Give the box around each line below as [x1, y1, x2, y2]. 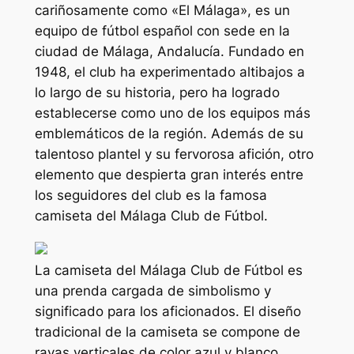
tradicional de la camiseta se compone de [34, 323, 300, 340]
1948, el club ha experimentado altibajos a [34, 64, 305, 81]
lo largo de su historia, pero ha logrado [34, 85, 280, 101]
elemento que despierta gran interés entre [34, 167, 303, 183]
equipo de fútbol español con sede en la [34, 23, 290, 40]
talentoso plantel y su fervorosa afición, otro [34, 146, 314, 163]
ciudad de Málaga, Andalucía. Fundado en [34, 43, 304, 60]
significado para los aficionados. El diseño [34, 303, 301, 319]
